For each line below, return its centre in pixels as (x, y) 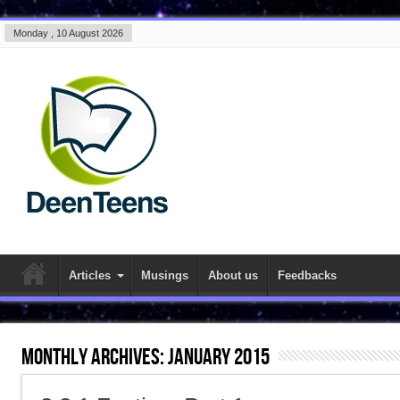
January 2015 (219, 358)
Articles (90, 275)
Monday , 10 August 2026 (68, 33)
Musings (165, 275)
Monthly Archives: (95, 358)
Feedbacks (307, 275)
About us (233, 275)
